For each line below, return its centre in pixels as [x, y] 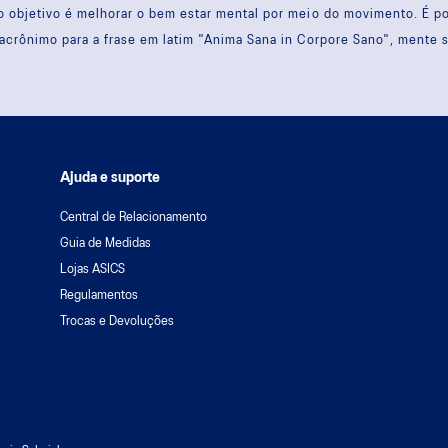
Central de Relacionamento [133, 217]
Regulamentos [99, 295]
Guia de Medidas [105, 243]
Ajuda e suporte [110, 177]
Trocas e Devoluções [117, 321]
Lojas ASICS [92, 269]
